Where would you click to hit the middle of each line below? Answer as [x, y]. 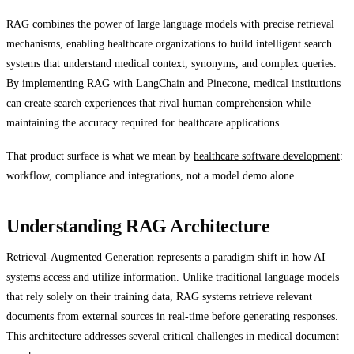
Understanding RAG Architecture [138, 225]
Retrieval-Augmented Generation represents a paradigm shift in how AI [166, 256]
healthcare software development [267, 155]
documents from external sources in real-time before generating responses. [172, 316]
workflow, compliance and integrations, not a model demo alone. [152, 175]
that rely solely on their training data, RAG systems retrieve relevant [159, 296]
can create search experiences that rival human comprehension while [158, 103]
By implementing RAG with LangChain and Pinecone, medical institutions [173, 83]
